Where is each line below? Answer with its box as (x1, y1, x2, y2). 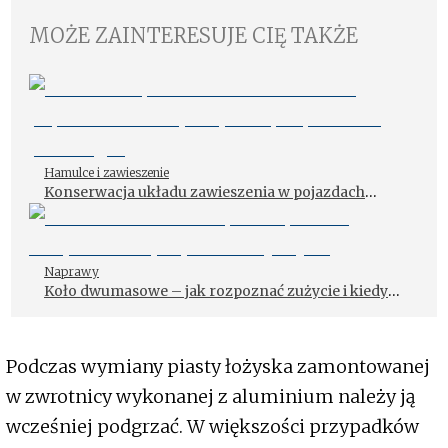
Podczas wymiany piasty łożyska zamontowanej (6, 354, 430, 378)
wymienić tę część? (44, 302, 174, 321)
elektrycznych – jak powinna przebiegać (44, 203, 328, 222)
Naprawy (44, 263, 99, 279)
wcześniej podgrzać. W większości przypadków (6, 414, 419, 438)
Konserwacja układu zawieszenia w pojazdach (44, 182, 365, 201)
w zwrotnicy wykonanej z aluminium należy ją (6, 384, 415, 408)
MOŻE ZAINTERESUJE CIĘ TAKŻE (29, 22, 358, 48)
